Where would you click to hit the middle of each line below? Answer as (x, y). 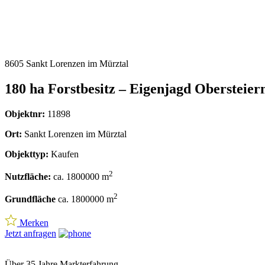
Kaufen (64, 154)
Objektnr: (25, 114)
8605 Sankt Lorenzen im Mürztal (67, 64)
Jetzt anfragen (30, 234)
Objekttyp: (27, 154)
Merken (33, 223)
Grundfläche (30, 199)
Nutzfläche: (28, 177)
